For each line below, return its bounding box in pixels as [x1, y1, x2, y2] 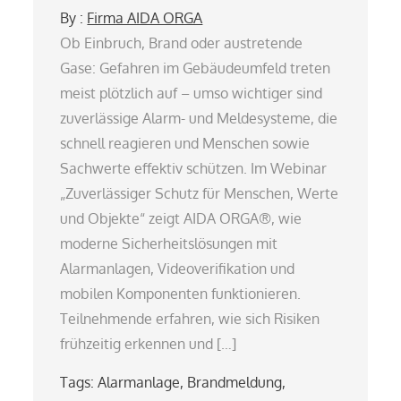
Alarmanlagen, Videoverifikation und [60, 259, 295, 277]
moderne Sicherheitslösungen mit [60, 234, 278, 252]
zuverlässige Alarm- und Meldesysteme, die [60, 108, 338, 127]
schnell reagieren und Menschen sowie [60, 133, 311, 152]
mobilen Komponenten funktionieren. [60, 284, 302, 303]
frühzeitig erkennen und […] [60, 334, 237, 353]
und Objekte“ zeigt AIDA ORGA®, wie [60, 209, 303, 227]
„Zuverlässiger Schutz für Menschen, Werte [60, 183, 339, 202]
